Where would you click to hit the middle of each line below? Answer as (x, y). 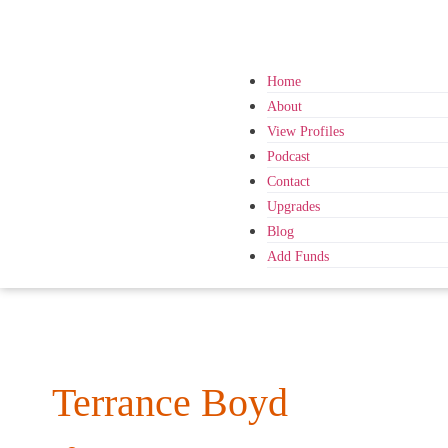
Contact (288, 181)
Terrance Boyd (170, 403)
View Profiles (305, 131)
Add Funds (298, 256)
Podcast (288, 156)
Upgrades (293, 206)
